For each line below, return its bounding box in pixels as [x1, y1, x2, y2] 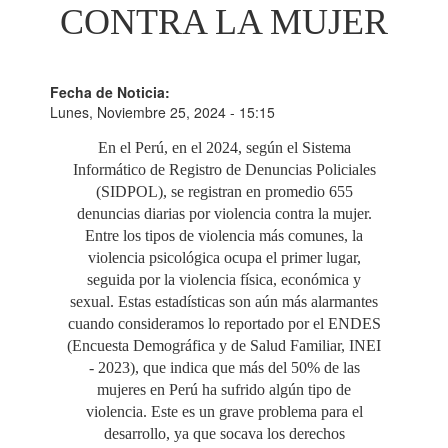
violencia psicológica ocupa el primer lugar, [87, 249, 361, 266]
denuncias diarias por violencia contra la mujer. [76, 205, 372, 222]
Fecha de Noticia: [50, 82, 174, 102]
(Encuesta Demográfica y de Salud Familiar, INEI [67, 337, 381, 354]
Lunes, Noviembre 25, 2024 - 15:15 [50, 102, 275, 122]
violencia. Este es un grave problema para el [85, 403, 363, 420]
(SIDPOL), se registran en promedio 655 [95, 183, 353, 200]
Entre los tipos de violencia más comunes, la [85, 227, 363, 244]
